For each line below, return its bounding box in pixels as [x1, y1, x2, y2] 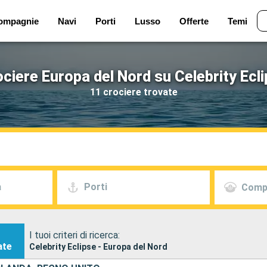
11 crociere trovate [89, 86, 178, 98]
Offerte [179, 15, 209, 26]
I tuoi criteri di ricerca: [29, 229, 120, 241]
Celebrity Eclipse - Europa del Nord [29, 241, 167, 252]
